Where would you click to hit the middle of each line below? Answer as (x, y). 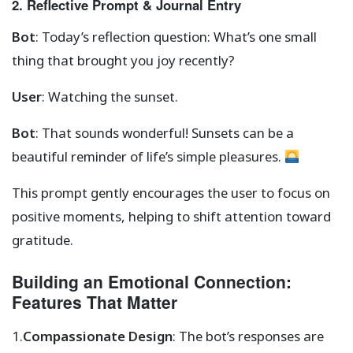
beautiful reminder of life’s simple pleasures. (148, 157)
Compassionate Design (98, 336)
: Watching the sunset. (110, 97)
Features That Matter (95, 302)
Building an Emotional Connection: (152, 282)
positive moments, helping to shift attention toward (171, 217)
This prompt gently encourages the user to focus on (171, 193)
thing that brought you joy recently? (123, 61)
